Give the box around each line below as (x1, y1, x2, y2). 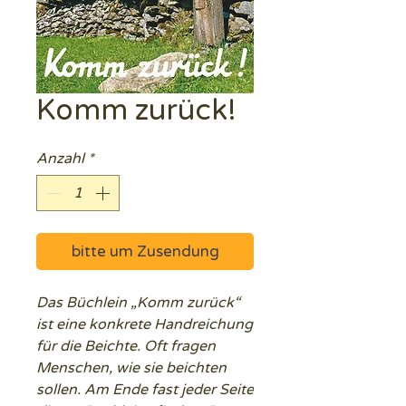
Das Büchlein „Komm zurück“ (36, 294, 240, 312)
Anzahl (36, 150, 84, 168)
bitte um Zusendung (71, 242, 219, 261)
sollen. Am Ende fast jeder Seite (36, 381, 254, 399)
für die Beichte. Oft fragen (36, 337, 216, 355)
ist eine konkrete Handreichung (36, 315, 253, 333)
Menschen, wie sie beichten (36, 359, 227, 377)
